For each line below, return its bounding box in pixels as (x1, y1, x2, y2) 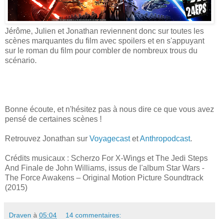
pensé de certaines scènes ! (5, 115, 102, 124)
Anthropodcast (140, 134, 190, 143)
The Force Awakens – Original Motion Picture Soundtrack (5, 174, 203, 182)
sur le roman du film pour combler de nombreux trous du (5, 46, 197, 55)
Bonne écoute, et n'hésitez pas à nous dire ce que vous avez (5, 105, 214, 114)
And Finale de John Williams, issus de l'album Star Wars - (5, 164, 204, 173)
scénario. (5, 56, 37, 65)
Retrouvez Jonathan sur (5, 134, 89, 143)
